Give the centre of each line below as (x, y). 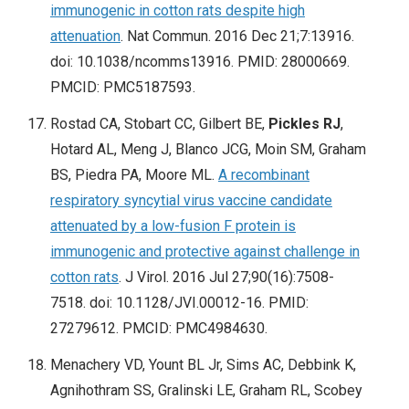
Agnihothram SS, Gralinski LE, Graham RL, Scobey (206, 391)
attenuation (85, 37)
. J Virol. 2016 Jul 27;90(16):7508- (226, 278)
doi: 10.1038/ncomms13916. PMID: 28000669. (200, 62)
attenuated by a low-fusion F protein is (173, 226)
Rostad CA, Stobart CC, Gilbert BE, (159, 124)
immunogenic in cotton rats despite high (178, 11)
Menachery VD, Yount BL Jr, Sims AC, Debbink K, (203, 365)
